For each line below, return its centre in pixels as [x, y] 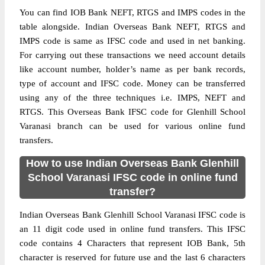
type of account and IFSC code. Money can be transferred [132, 83]
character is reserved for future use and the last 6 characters [132, 257]
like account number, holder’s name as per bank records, [132, 69]
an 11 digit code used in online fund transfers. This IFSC [132, 229]
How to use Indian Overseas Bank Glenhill [132, 163]
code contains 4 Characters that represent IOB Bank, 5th [132, 243]
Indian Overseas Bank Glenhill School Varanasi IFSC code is [132, 215]
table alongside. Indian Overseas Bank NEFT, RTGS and [132, 27]
